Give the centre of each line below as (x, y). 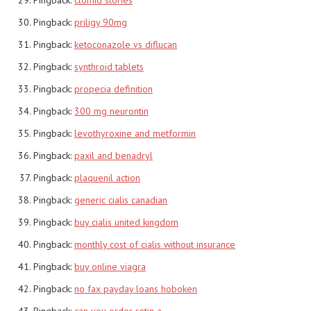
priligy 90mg (101, 22)
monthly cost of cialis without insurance (155, 244)
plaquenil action (107, 177)
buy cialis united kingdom (126, 222)
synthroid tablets (109, 66)
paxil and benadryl (114, 155)
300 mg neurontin (111, 111)
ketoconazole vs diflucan (126, 44)
